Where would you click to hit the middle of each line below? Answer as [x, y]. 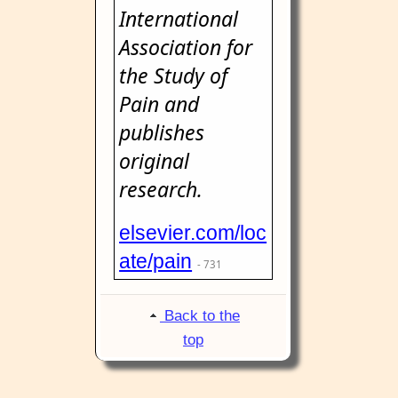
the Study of [174, 76]
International [179, 19]
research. [161, 189]
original [155, 161]
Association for [186, 47]
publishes [162, 132]
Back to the [202, 316]
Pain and [159, 104]
